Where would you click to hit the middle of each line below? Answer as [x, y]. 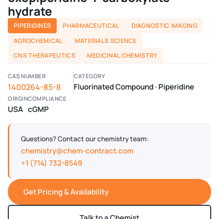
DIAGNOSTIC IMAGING [164, 25]
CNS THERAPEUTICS [44, 56]
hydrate [30, 11]
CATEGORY [89, 76]
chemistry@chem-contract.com [77, 151]
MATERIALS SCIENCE [106, 41]
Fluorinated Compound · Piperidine [134, 87]
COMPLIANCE [47, 98]
